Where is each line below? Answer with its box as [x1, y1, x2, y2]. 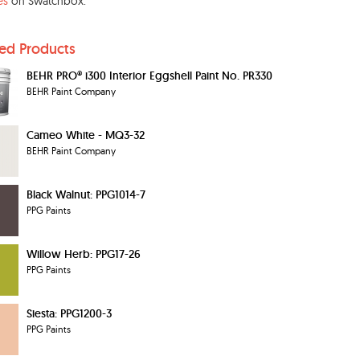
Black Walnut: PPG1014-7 [27, 187, 145, 202]
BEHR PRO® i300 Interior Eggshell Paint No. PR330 [27, 68, 272, 83]
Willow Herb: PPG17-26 [27, 247, 141, 261]
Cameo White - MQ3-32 [27, 128, 145, 142]
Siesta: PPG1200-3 [27, 306, 112, 321]
